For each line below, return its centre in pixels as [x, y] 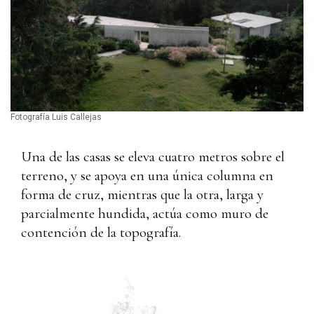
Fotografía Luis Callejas [56, 117]
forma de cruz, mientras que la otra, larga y [142, 194]
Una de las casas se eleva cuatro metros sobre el [153, 156]
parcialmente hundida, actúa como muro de [145, 213]
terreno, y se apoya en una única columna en [147, 175]
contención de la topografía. [101, 232]
